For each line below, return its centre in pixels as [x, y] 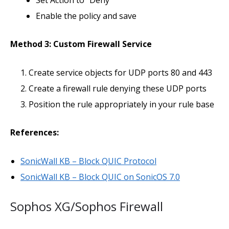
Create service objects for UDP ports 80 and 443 [120, 73]
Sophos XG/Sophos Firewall [87, 206]
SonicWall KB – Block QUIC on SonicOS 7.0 [100, 177]
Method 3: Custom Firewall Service [81, 44]
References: [35, 132]
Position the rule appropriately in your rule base [121, 104]
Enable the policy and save [86, 16]
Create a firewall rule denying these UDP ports [118, 88]
